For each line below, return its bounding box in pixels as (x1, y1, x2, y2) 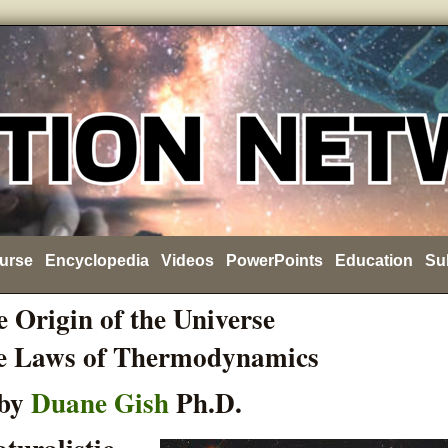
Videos (161, 252, 214, 269)
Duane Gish (31, 382, 169, 422)
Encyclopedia (45, 252, 149, 269)
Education (335, 252, 413, 269)
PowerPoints (226, 252, 323, 269)
